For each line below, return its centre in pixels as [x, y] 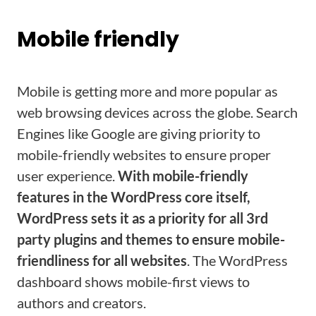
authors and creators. [81, 303]
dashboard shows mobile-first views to [133, 281]
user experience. [67, 176]
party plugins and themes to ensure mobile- [151, 239]
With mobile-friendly [183, 176]
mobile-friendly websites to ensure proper [144, 154]
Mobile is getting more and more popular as [147, 91]
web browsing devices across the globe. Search [157, 112]
